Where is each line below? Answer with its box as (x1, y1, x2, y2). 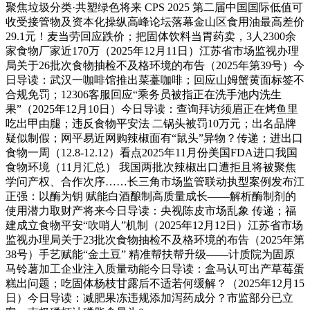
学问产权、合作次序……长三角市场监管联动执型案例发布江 (6, 176, 304, 188)
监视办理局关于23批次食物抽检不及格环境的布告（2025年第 (6, 234, 304, 246)
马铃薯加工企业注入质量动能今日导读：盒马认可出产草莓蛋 (6, 263, 304, 275)
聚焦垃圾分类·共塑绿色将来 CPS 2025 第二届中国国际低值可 (6, 1, 303, 14)
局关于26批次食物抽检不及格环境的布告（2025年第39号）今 (6, 60, 304, 72)
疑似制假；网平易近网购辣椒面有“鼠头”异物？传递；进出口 (6, 132, 303, 145)
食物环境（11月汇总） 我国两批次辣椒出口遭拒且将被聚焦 (6, 161, 296, 174)
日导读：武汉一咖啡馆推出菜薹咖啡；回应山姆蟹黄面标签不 (6, 74, 304, 86)
